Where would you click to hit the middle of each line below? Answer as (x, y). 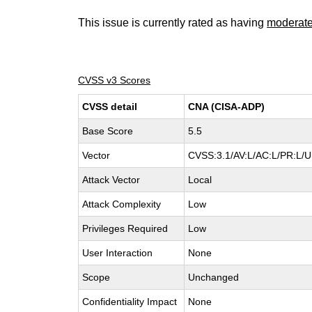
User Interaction (118, 253)
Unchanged (214, 277)
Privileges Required (125, 228)
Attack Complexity (122, 204)
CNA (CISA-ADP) (227, 107)
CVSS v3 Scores (115, 80)
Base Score (108, 131)
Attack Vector (111, 180)
